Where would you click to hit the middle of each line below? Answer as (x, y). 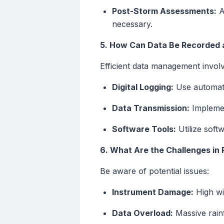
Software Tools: (144, 129)
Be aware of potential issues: (154, 171)
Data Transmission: (151, 108)
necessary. (132, 24)
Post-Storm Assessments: (164, 11)
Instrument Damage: (153, 192)
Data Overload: (142, 213)
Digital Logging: (143, 87)
